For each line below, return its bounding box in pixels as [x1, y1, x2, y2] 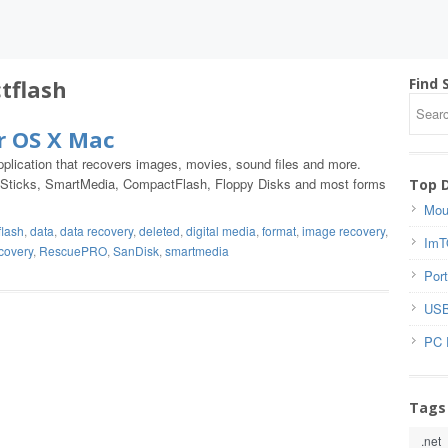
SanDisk [113, 242, 159, 259]
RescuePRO [39, 242, 107, 259]
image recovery [302, 222, 385, 239]
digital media [186, 222, 256, 239]
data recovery [60, 222, 133, 239]
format [262, 222, 296, 239]
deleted [139, 222, 180, 239]
